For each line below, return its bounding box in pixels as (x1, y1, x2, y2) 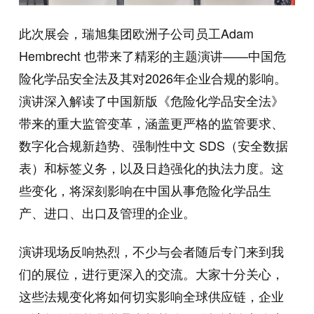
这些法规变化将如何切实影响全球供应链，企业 (18, 287, 284, 306)
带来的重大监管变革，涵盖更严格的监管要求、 (18, 114, 284, 132)
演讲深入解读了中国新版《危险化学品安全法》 (18, 91, 284, 110)
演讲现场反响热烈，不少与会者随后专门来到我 (18, 242, 284, 261)
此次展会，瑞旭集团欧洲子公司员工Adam (18, 24, 254, 43)
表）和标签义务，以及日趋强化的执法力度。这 (18, 158, 284, 177)
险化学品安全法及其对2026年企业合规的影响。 (18, 69, 287, 88)
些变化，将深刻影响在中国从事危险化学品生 (18, 181, 271, 200)
